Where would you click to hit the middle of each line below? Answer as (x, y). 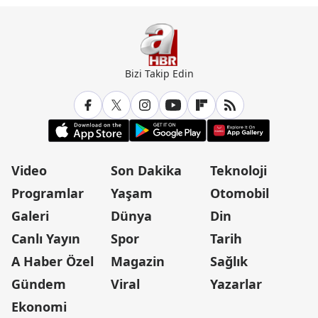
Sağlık (229, 262)
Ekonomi (39, 307)
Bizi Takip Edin (159, 74)
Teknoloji (238, 171)
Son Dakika (146, 171)
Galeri (30, 216)
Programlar (48, 193)
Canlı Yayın (46, 239)
